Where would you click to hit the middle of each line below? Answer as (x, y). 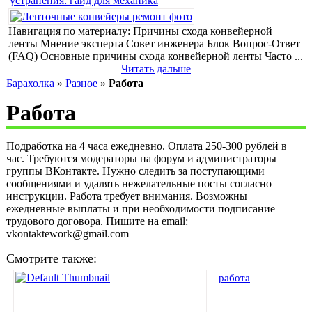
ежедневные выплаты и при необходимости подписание (141, 209)
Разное (81, 84)
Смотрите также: (52, 259)
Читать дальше (156, 69)
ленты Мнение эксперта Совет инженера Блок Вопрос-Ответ (154, 44)
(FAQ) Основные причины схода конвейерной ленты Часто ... (156, 56)
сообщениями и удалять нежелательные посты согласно (139, 184)
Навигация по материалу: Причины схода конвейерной (140, 31)
